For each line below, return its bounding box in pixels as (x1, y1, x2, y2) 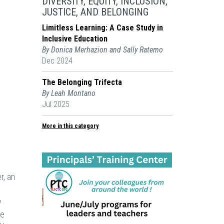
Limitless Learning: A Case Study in (41, 23, 163, 32)
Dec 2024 (41, 56, 72, 65)
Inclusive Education (41, 34, 107, 43)
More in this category (41, 122, 98, 129)
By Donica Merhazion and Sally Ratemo (41, 45, 163, 54)
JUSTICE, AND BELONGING (41, 6, 148, 18)
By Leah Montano (41, 88, 95, 98)
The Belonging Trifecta (41, 77, 122, 87)
